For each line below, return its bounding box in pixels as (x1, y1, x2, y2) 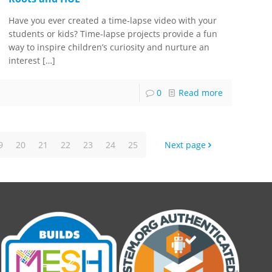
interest (8, 55, 41, 67)
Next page (164, 139, 206, 151)
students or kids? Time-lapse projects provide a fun (8, 28, 218, 40)
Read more (178, 87, 223, 99)
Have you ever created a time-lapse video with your (8, 15, 217, 27)
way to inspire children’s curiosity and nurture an (8, 41, 210, 53)
